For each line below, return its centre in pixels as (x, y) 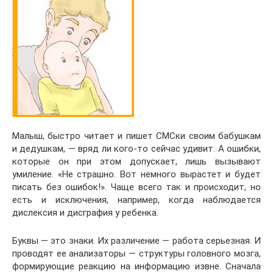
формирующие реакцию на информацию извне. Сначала (136, 266)
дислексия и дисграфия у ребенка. (85, 213)
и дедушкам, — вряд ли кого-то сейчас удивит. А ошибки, (136, 149)
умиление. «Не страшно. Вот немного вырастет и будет (136, 174)
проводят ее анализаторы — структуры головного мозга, (136, 253)
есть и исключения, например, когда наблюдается (136, 200)
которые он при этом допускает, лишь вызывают (136, 161)
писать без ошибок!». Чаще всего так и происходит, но (136, 187)
